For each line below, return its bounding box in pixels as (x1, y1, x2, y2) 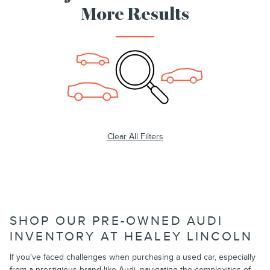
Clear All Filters (107, 131, 163, 142)
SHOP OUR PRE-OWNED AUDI (10, 213, 224, 228)
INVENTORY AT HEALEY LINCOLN (10, 228, 253, 244)
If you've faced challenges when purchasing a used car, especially (10, 252, 256, 263)
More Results (81, 7, 189, 24)
